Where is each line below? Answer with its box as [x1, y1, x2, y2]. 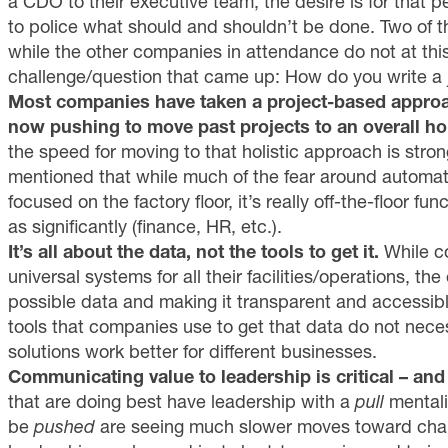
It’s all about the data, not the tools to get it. [8, 240, 384, 263]
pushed [34, 415, 95, 438]
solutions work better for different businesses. [8, 340, 377, 363]
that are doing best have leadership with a [8, 390, 355, 413]
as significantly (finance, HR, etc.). [8, 215, 282, 238]
